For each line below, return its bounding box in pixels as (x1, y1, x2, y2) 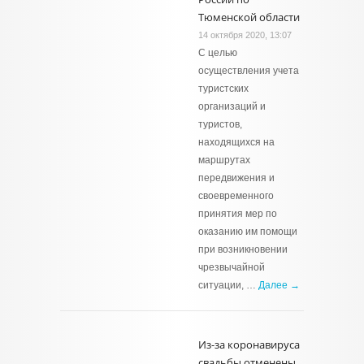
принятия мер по (198, 208, 277, 219)
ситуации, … (198, 279, 258, 291)
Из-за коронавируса (198, 337, 300, 352)
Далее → (258, 279, 300, 291)
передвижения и (198, 172, 275, 184)
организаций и (198, 101, 266, 112)
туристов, (198, 119, 242, 130)
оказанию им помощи (198, 226, 297, 237)
